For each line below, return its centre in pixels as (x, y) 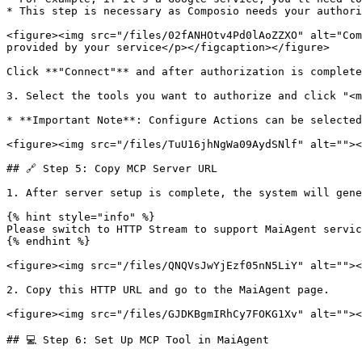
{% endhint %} (48, 241)
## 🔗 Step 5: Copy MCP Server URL (112, 168)
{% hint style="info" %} (81, 217)
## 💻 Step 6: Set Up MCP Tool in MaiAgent (138, 340)
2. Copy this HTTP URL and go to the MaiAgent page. (168, 290)
